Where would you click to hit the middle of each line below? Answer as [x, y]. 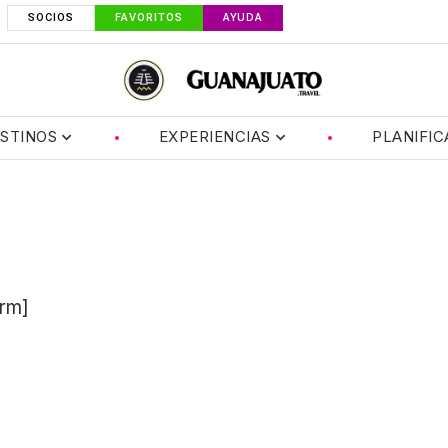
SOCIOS [50, 17]
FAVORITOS [148, 17]
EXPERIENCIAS [214, 136]
